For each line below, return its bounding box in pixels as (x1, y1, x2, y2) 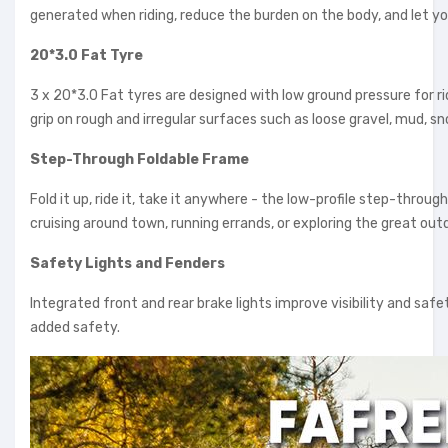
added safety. (30, 319, 120, 337)
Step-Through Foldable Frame (30, 151, 249, 169)
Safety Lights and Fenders (30, 255, 225, 273)
